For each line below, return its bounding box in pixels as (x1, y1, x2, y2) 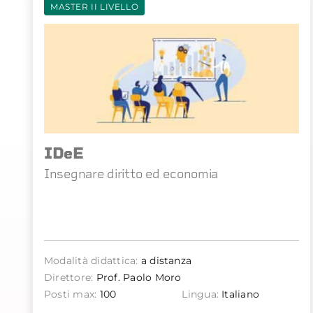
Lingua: (182, 288, 219, 301)
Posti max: (44, 288, 97, 301)
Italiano (219, 288, 260, 301)
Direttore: (44, 271, 94, 284)
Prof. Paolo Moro (93, 271, 182, 284)
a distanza (138, 254, 192, 268)
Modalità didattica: (44, 254, 138, 268)
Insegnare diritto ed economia (44, 166, 219, 182)
